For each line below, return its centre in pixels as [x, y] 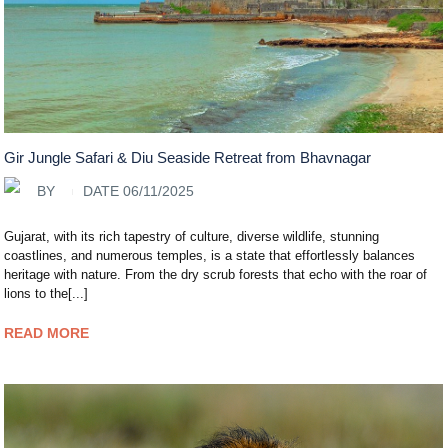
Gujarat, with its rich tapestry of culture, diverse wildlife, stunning [192, 236]
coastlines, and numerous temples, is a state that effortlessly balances [210, 255]
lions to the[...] [46, 293]
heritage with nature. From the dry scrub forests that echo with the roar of [216, 274]
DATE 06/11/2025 [139, 191]
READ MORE [47, 332]
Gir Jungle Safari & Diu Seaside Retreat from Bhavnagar [188, 157]
